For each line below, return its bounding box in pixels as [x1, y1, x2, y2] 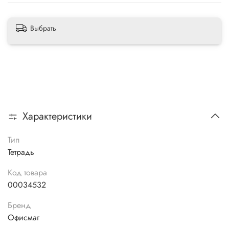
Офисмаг [8, 212, 39, 224]
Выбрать [30, 23, 56, 34]
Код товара [8, 167, 47, 179]
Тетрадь [8, 146, 34, 158]
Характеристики [22, 109, 92, 124]
